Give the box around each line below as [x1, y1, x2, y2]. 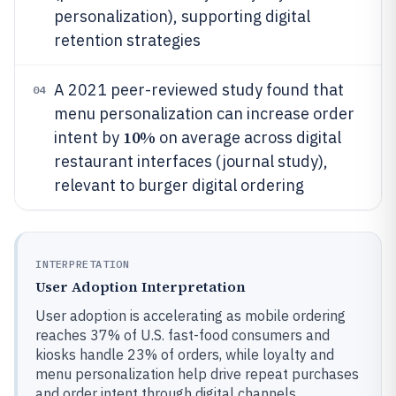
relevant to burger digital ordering [54, 175, 304, 195]
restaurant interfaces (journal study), [54, 151, 328, 171]
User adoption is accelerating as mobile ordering [35, 307, 346, 324]
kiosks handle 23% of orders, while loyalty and [35, 346, 334, 363]
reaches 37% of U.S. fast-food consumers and [35, 326, 330, 344]
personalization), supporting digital [54, 6, 310, 27]
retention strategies [54, 30, 201, 50]
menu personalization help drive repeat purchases [35, 365, 359, 383]
